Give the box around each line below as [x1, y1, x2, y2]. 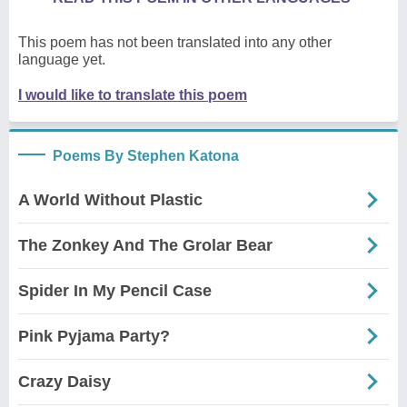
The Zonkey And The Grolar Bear [18, 235, 273, 254]
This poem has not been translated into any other [18, 34, 332, 50]
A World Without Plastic [18, 190, 203, 209]
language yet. [18, 51, 105, 67]
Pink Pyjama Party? [18, 326, 170, 345]
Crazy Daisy [18, 372, 111, 391]
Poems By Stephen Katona [53, 147, 239, 164]
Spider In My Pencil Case [18, 281, 212, 300]
